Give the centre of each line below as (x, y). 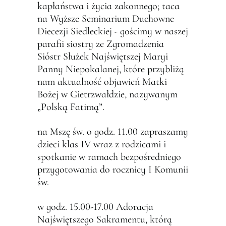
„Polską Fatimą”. (71, 107)
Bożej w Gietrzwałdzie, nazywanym (107, 94)
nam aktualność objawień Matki (102, 82)
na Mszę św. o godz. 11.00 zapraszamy (113, 132)
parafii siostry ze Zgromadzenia (101, 44)
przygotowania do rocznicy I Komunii (113, 169)
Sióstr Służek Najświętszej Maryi (103, 56)
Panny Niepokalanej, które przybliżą (111, 69)
